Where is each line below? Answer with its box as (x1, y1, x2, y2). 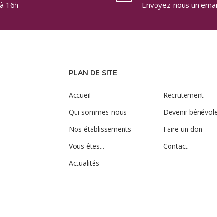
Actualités (68, 158, 99, 168)
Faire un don (163, 124, 202, 134)
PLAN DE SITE (68, 68, 117, 77)
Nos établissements (68, 124, 131, 134)
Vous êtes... (68, 141, 104, 151)
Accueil (68, 91, 91, 100)
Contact (163, 141, 188, 151)
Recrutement (163, 91, 204, 100)
